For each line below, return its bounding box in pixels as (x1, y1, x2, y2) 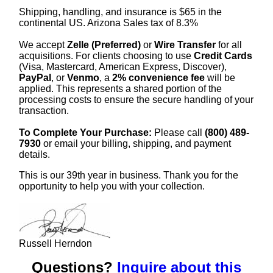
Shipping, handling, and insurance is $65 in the (19, 6, 222, 17)
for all (216, 39, 242, 50)
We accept (19, 39, 67, 50)
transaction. (19, 105, 69, 116)
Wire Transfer (154, 39, 216, 50)
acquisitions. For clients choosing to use (19, 50, 194, 61)
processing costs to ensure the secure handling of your (19, 94, 253, 105)
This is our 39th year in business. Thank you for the (19, 169, 238, 180)
